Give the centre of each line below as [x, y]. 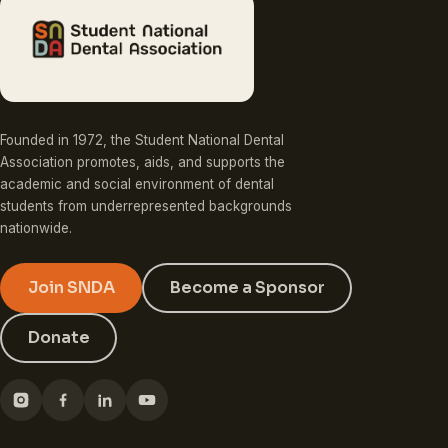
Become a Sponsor [247, 287]
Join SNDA [71, 287]
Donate [58, 338]
